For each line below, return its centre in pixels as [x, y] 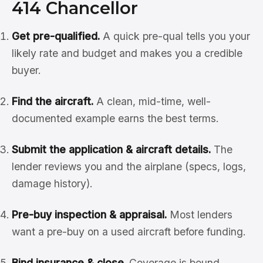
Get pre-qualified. [56, 36]
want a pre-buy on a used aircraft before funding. [129, 232]
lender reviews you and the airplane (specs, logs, [129, 166]
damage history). [52, 183]
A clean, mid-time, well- [152, 101]
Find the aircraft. [53, 101]
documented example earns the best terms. [115, 118]
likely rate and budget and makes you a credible [127, 53]
